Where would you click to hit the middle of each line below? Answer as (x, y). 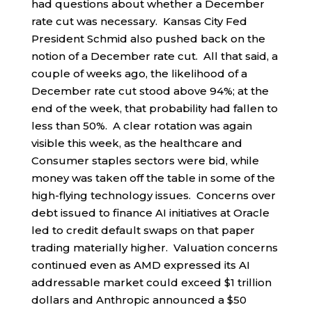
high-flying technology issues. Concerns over (153, 195)
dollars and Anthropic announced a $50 (139, 299)
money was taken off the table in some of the (153, 178)
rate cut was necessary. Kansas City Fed (139, 21)
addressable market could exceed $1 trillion (151, 282)
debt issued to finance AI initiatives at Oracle (150, 212)
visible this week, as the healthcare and (136, 143)
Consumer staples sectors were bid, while (145, 160)
